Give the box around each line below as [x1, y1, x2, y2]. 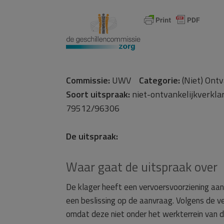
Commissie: [66, 73, 110, 87]
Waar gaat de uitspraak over [66, 157, 217, 176]
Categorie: [139, 73, 180, 87]
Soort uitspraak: [66, 87, 130, 101]
